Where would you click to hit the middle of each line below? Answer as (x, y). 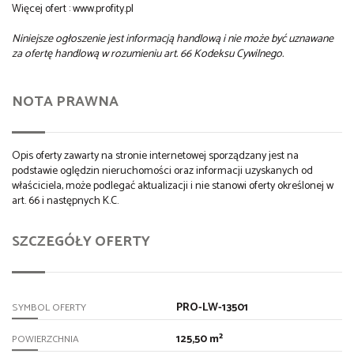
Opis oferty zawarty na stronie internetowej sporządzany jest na (155, 156)
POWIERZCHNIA (45, 339)
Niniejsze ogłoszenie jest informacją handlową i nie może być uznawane (173, 40)
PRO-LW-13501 (212, 307)
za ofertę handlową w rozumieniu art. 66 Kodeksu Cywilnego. (148, 55)
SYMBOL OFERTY (49, 307)
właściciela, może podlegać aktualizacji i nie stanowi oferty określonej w (173, 186)
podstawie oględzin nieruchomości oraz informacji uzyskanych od (162, 171)
